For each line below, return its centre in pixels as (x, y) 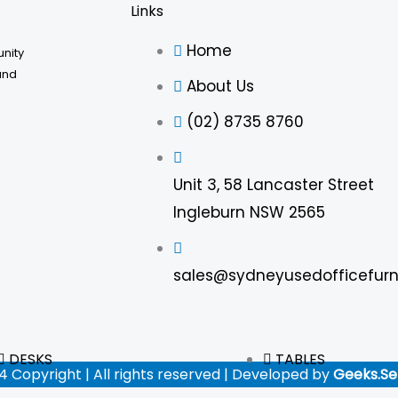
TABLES (300, 359)
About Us (220, 86)
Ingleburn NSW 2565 (249, 212)
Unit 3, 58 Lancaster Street (273, 184)
